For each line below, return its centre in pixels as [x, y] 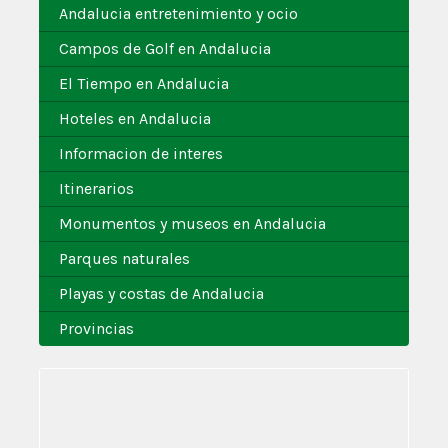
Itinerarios [96, 188]
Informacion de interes [141, 153]
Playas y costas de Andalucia [161, 293]
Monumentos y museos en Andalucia [192, 223]
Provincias [96, 328]
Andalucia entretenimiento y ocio [178, 13]
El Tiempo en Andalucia [144, 83]
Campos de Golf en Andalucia [165, 48]
